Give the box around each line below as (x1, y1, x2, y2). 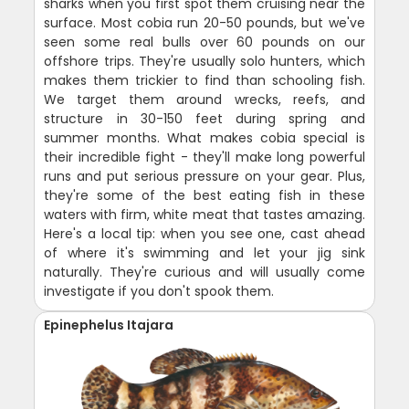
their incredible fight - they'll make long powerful (44, 147, 365, 166)
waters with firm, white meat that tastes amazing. (44, 204, 365, 224)
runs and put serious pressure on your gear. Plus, (44, 166, 365, 185)
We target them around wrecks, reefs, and (44, 89, 365, 109)
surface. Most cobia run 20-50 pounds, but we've (44, 13, 365, 32)
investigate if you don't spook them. (44, 281, 275, 300)
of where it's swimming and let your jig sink (44, 243, 365, 262)
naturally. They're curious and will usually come (44, 262, 365, 281)
